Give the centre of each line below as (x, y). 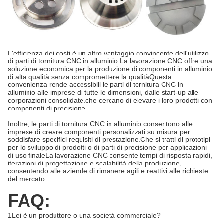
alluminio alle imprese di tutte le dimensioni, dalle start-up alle (103, 92)
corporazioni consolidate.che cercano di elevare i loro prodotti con (110, 100)
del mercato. (27, 179)
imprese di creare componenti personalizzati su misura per (99, 132)
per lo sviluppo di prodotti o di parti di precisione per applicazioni (107, 147)
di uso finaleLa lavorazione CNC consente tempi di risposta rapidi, (110, 155)
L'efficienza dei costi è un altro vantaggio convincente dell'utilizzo (108, 53)
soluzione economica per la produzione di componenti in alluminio (110, 69)
